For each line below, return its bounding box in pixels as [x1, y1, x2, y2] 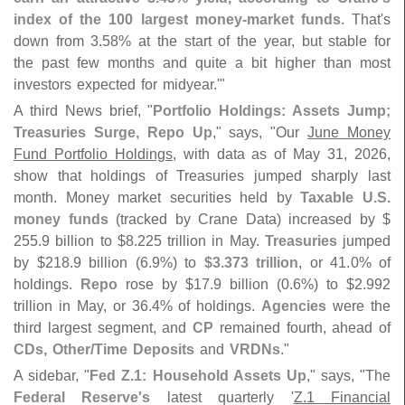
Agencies [261, 297, 327, 315]
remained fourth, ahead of [213, 319, 391, 336]
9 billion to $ [42, 232, 126, 250]
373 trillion [223, 254, 299, 271]
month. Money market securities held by [14, 189, 301, 206]
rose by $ [118, 276, 193, 293]
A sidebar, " [14, 367, 90, 384]
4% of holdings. [151, 297, 262, 315]
